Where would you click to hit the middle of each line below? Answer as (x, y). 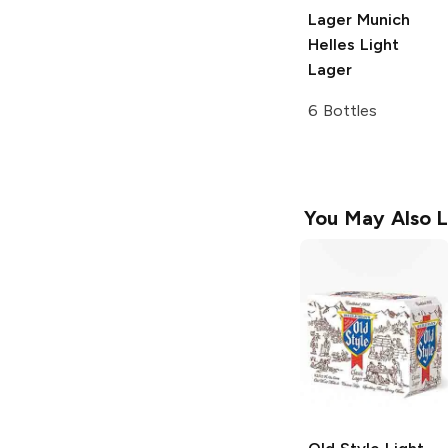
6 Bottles (342, 110)
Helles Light (353, 44)
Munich (381, 19)
